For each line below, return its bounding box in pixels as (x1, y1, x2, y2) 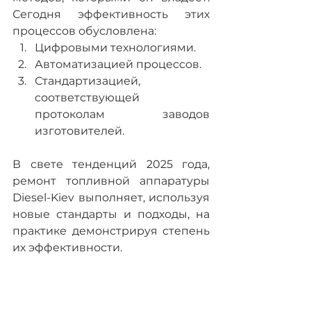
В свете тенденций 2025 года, (12, 158, 210, 171)
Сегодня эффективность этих (12, 8, 210, 21)
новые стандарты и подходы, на (12, 208, 210, 221)
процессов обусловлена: (12, 24, 156, 37)
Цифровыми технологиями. (35, 41, 196, 54)
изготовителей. (35, 124, 124, 137)
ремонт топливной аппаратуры (12, 174, 210, 187)
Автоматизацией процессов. (35, 58, 201, 71)
